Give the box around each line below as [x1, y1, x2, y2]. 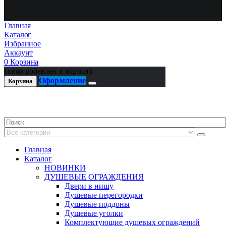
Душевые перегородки [65, 191, 143, 200]
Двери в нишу [65, 182, 114, 191]
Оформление [38, 76, 86, 85]
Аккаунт [4, 48, 33, 58]
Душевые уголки [65, 209, 123, 218]
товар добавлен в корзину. [4, 67, 94, 76]
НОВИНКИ [44, 163, 86, 173]
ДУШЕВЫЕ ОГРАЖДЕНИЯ [44, 173, 144, 182]
